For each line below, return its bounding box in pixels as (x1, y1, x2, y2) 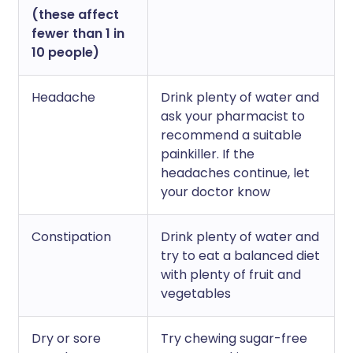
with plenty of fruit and (161, 266, 301, 284)
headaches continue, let (161, 164, 310, 182)
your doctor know (161, 183, 270, 201)
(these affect (32, 6, 119, 24)
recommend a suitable (161, 126, 302, 144)
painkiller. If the (161, 145, 255, 163)
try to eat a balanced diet (161, 247, 320, 265)
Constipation (32, 228, 111, 246)
